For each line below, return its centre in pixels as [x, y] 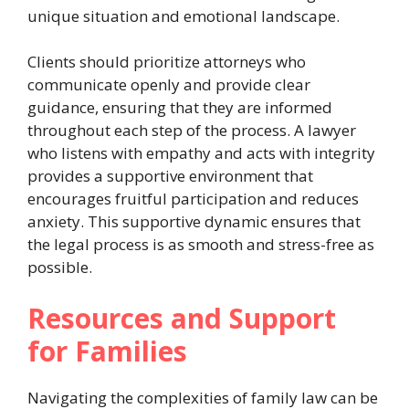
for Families [107, 351]
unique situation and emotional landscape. [184, 16]
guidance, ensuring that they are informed [180, 108]
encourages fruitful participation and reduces [193, 199]
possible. [60, 267]
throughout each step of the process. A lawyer [192, 131]
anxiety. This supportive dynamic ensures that [194, 222]
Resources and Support [182, 318]
